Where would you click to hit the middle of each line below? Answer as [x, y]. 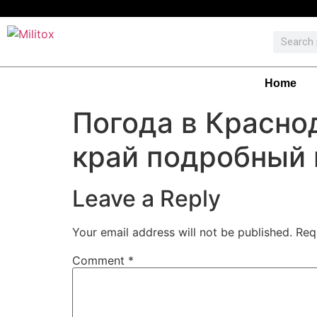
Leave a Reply [146, 198]
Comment [100, 261]
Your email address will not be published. [182, 232]
